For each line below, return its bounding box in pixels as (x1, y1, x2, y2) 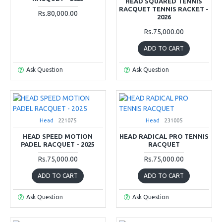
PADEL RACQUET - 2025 (21, 140, 95, 148)
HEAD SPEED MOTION (23, 132, 93, 140)
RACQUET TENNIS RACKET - (119, 5, 209, 12)
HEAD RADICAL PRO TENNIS (119, 132, 209, 140)
